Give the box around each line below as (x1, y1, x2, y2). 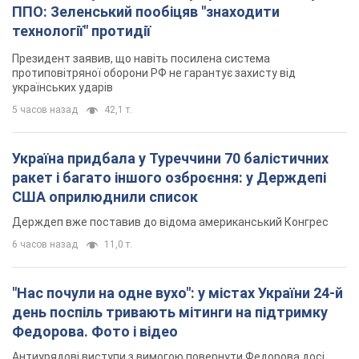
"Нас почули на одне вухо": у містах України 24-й (12, 284, 343, 302)
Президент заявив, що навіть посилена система (12, 52, 270, 66)
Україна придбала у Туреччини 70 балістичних (12, 150, 329, 167)
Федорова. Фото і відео (12, 323, 178, 341)
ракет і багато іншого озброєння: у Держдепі (12, 169, 326, 187)
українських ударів (12, 81, 113, 95)
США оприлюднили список (12, 188, 198, 206)
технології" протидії (12, 22, 151, 40)
